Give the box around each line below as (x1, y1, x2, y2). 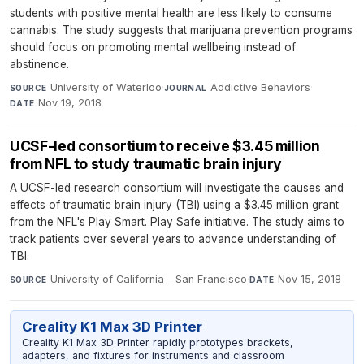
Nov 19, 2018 (38, 97, 102, 110)
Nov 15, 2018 (277, 273, 341, 286)
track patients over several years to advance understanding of (10, 232, 336, 246)
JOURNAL (163, 83, 207, 93)
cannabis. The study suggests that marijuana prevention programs (10, 24, 353, 37)
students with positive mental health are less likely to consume (10, 6, 332, 20)
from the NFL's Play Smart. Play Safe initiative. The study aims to (10, 215, 344, 229)
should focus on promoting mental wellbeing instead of (10, 41, 296, 54)
